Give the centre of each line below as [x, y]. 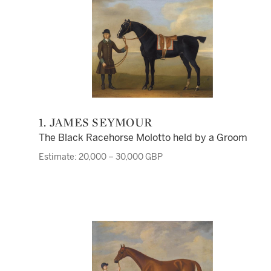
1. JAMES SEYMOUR [99, 122]
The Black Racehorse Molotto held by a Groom [143, 138]
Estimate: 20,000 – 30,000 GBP [101, 157]
